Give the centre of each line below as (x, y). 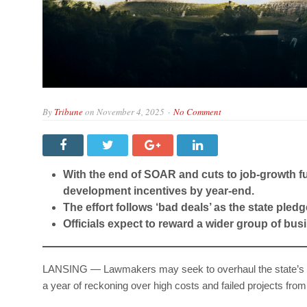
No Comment (197, 111)
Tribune (69, 111)
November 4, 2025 (131, 111)
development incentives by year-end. (159, 191)
